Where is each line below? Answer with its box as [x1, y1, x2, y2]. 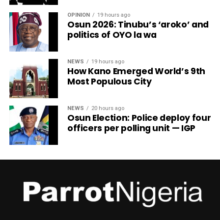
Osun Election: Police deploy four [67, 111, 211, 124]
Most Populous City [67, 75, 152, 87]
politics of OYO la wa [67, 28, 157, 41]
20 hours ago [91, 105, 124, 111]
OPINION [67, 11, 90, 18]
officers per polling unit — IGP [67, 122, 195, 134]
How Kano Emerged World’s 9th [67, 65, 206, 77]
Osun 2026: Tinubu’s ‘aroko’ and [67, 18, 209, 30]
